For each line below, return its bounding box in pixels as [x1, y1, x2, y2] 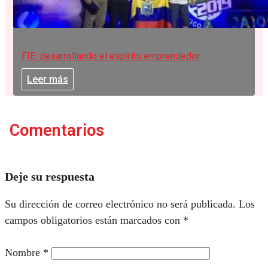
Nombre [5, 246, 43, 259]
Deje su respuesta [5, 170, 95, 184]
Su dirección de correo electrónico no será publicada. [5, 198, 236, 211]
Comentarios [10, 120, 104, 140]
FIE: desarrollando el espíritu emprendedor [22, 50, 200, 62]
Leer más [27, 74, 68, 86]
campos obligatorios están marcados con [5, 214, 183, 227]
